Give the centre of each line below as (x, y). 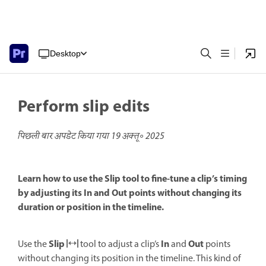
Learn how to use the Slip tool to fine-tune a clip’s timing (132, 180)
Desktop (65, 53)
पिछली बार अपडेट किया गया (64, 137)
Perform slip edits (84, 107)
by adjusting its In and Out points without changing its (130, 194)
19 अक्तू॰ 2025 (138, 137)
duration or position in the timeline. (91, 208)
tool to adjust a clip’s (120, 244)
